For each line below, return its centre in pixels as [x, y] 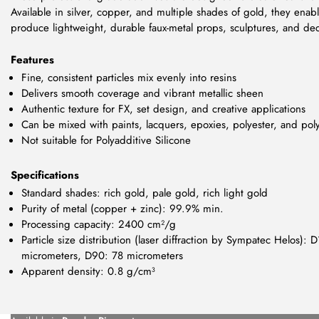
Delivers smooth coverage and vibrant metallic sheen [142, 93]
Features [32, 59]
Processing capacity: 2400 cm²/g [99, 224]
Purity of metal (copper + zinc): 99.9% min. [122, 208]
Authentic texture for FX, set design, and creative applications [163, 109]
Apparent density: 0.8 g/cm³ [88, 271]
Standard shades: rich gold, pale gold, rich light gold [145, 193]
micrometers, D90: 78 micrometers [102, 255]
